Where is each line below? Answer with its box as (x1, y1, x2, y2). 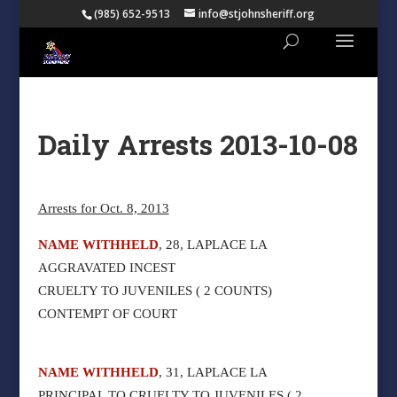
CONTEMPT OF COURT (37, 307, 177, 321)
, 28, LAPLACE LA (158, 237, 268, 252)
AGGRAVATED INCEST (37, 261, 175, 275)
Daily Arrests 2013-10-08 (37, 127, 358, 162)
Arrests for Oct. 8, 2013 (37, 201, 169, 215)
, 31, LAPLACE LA (158, 365, 268, 379)
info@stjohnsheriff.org (198, 6, 315, 21)
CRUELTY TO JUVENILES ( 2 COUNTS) (37, 284, 272, 298)
